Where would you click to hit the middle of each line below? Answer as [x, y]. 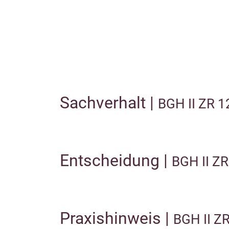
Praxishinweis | [117, 218]
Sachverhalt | [109, 103]
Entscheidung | [116, 161]
